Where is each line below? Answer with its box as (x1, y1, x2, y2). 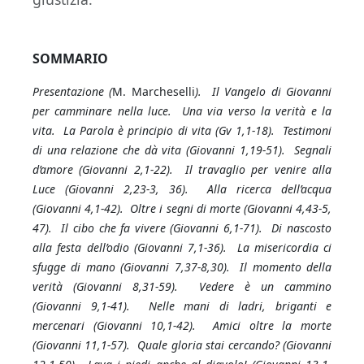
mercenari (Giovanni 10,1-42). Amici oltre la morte (32, 318, 331, 333)
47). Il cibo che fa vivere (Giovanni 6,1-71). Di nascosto (32, 220, 331, 236)
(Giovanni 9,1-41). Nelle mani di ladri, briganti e (32, 298, 331, 314)
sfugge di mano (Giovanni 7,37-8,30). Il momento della (32, 259, 331, 275)
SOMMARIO (32, 50, 108, 67)
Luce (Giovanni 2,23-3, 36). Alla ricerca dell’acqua (32, 181, 331, 197)
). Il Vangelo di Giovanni (194, 84, 332, 99)
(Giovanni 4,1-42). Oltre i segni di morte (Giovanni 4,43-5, (32, 201, 331, 216)
